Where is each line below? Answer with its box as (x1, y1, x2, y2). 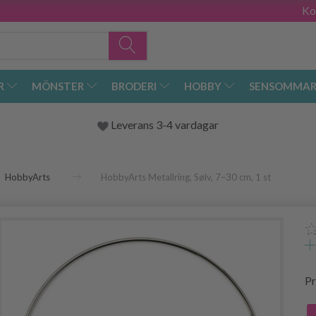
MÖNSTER (32, 80, 84, 93)
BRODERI (111, 80, 157, 93)
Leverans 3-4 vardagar (109, 118, 219, 132)
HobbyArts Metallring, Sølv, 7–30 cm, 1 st (101, 171, 271, 183)
